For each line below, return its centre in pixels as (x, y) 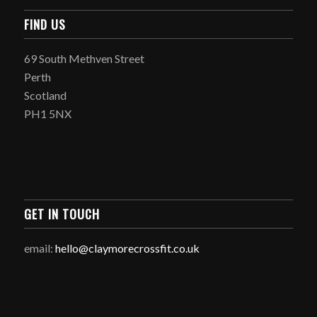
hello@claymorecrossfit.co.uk (127, 248)
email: (39, 248)
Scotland (45, 95)
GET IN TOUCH (62, 214)
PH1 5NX (47, 113)
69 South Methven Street (84, 58)
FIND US (45, 24)
